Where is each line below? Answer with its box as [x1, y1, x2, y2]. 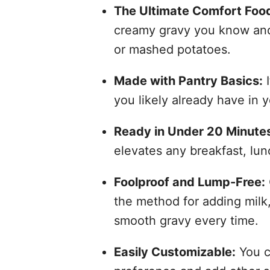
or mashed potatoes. [113, 42, 231, 57]
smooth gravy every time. [113, 213, 259, 228]
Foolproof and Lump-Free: [113, 174, 265, 189]
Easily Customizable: [113, 244, 236, 259]
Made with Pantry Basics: [113, 73, 263, 88]
